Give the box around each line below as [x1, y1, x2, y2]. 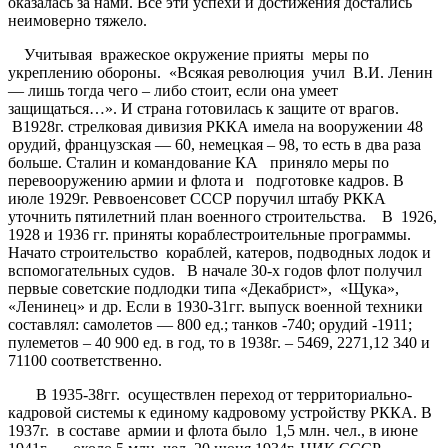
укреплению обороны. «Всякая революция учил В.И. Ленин [8, 63, 433, 81]
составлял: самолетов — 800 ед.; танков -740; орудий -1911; [8, 315, 416, 333]
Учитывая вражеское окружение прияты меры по [8, 45, 369, 63]
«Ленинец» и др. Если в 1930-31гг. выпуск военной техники [8, 297, 423, 315]
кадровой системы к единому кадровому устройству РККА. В [8, 403, 432, 421]
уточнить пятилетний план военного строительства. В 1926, [8, 207, 437, 225]
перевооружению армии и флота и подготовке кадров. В [8, 171, 404, 189]
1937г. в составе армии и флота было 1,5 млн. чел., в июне [8, 421, 418, 439]
